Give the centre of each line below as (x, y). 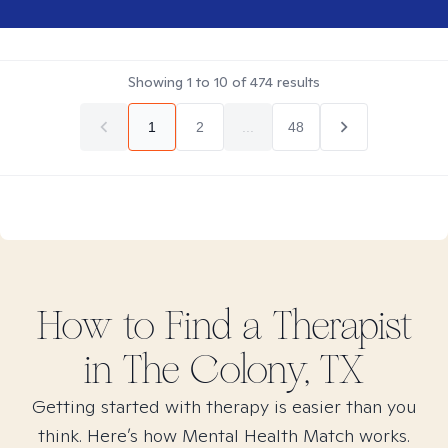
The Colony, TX (243, 370)
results (296, 82)
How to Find (139, 326)
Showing (157, 82)
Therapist (337, 326)
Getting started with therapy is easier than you (224, 406)
